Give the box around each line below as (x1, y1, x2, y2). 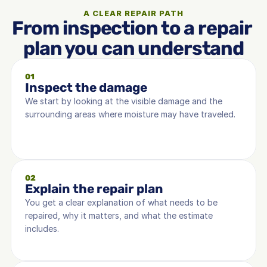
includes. (25, 223, 59, 234)
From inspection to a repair (11, 17, 252, 39)
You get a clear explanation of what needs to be (25, 197, 218, 207)
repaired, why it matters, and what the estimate (25, 210, 213, 221)
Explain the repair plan (25, 181, 163, 196)
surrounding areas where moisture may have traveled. (25, 109, 235, 119)
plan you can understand (23, 37, 244, 60)
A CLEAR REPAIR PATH (83, 8, 184, 18)
